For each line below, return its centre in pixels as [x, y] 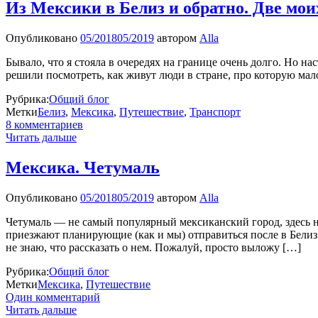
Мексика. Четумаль [83, 167]
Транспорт [215, 111]
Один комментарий [53, 297]
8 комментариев [44, 124]
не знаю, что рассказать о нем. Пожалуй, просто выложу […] [153, 247]
